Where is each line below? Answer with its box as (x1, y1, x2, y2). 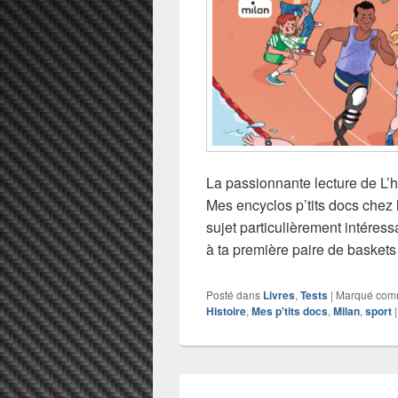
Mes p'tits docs (251, 303, 328, 320)
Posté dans (206, 287, 260, 303)
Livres (263, 287, 295, 304)
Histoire (206, 303, 246, 320)
